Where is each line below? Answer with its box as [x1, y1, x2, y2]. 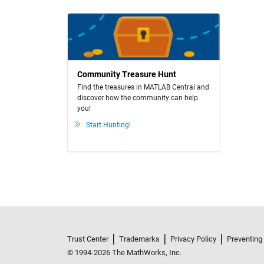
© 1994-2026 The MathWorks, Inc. [67, 248, 181, 257]
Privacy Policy [170, 235, 216, 243]
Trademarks [119, 235, 160, 243]
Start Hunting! [86, 121, 131, 129]
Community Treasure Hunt [77, 70, 176, 79]
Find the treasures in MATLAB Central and [77, 83, 209, 91]
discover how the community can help [77, 94, 198, 102]
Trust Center [67, 235, 108, 243]
